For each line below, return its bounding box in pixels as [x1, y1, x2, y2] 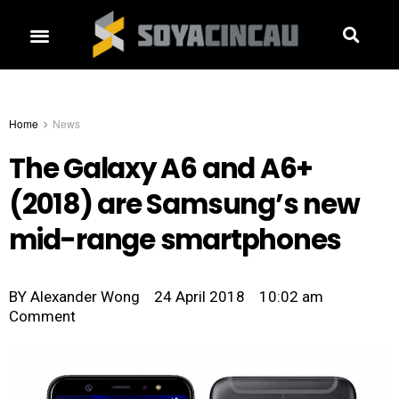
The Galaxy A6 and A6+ [9, 150, 313, 189]
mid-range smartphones [9, 221, 342, 260]
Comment [9, 307, 76, 326]
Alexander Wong [27, 288, 140, 306]
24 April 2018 [154, 288, 245, 306]
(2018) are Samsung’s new [9, 185, 360, 224]
